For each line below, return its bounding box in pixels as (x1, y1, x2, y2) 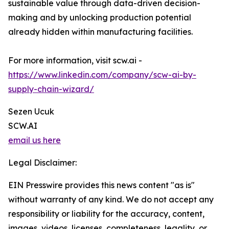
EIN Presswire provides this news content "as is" (8, 180, 195, 191)
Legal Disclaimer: (8, 157, 77, 168)
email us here (8, 135, 61, 146)
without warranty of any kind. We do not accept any (8, 194, 214, 205)
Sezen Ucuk (8, 106, 54, 117)
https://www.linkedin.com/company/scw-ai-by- (8, 70, 196, 80)
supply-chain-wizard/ (8, 84, 94, 95)
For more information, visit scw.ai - (8, 55, 142, 66)
